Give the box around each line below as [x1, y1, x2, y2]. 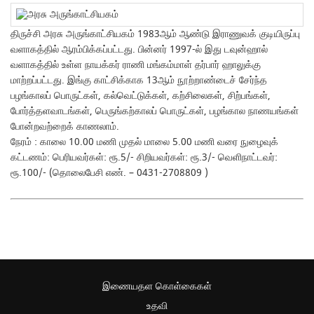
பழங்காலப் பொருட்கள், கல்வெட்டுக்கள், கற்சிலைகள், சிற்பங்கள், [11, 88, 271, 103]
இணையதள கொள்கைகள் [102, 278, 212, 294]
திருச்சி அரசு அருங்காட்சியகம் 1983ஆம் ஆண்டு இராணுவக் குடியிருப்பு [11, 26, 301, 41]
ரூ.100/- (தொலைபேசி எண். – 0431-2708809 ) [11, 165, 209, 180]
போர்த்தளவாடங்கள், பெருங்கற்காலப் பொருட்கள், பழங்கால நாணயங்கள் [11, 103, 299, 118]
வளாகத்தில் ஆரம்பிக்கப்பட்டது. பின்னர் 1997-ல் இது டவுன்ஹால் [11, 41, 268, 57]
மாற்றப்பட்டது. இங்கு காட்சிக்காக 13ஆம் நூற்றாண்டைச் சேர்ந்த [11, 72, 268, 88]
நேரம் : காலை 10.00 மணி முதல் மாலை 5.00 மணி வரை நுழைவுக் [11, 134, 279, 149]
